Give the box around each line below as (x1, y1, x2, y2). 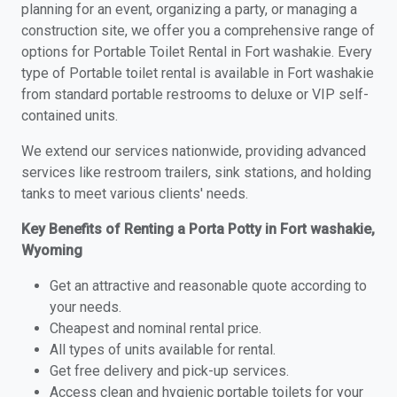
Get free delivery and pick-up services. (50, 362, 289, 379)
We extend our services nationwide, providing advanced (21, 143, 366, 160)
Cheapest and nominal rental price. (50, 320, 261, 337)
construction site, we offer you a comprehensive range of (21, 22, 375, 39)
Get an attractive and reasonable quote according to (50, 277, 367, 294)
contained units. (21, 107, 118, 124)
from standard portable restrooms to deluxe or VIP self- (21, 86, 369, 103)
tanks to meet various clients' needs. (21, 185, 248, 202)
